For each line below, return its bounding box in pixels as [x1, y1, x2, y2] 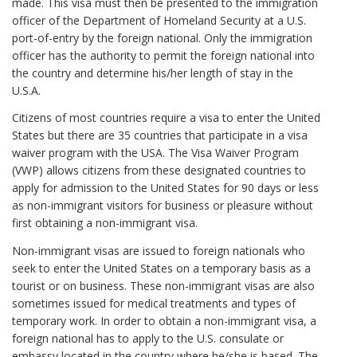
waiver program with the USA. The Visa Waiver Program [12, 145, 299, 161]
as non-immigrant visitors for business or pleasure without [12, 198, 313, 214]
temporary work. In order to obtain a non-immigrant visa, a [12, 312, 316, 328]
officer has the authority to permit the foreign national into [12, 47, 315, 63]
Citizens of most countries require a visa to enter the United [12, 110, 320, 126]
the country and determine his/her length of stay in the [12, 65, 293, 80]
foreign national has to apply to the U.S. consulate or [12, 330, 284, 346]
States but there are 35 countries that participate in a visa [12, 127, 308, 143]
